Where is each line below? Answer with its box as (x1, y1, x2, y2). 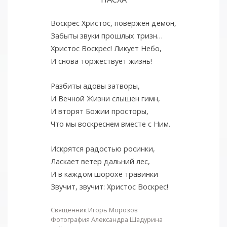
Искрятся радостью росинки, (51, 144, 155, 154)
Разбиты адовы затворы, (51, 81, 140, 91)
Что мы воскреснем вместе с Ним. (51, 119, 170, 129)
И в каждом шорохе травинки (51, 169, 158, 179)
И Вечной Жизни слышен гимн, (51, 94, 160, 104)
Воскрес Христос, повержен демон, (51, 18, 176, 28)
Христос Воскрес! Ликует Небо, (51, 44, 162, 54)
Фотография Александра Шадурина (51, 215, 163, 224)
